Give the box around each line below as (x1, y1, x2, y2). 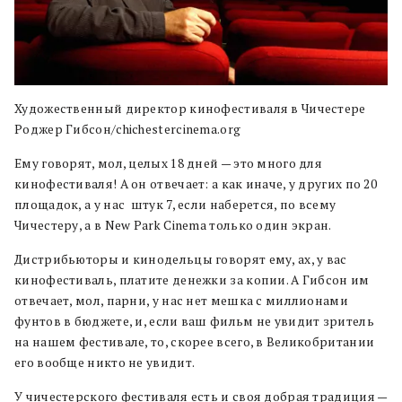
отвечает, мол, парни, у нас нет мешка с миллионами (14, 292, 348, 309)
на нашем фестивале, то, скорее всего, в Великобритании (14, 333, 375, 350)
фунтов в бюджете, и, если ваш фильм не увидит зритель (14, 312, 374, 329)
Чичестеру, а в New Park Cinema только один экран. (14, 216, 332, 233)
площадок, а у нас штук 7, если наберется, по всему (14, 196, 336, 213)
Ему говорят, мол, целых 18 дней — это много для (14, 154, 323, 171)
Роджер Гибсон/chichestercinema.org (14, 120, 241, 137)
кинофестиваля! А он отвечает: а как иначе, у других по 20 (14, 175, 378, 192)
